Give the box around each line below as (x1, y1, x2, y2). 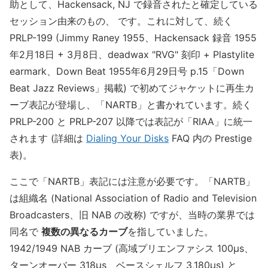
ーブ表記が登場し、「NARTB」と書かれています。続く (10, 99, 252, 111)
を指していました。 (127, 226, 214, 238)
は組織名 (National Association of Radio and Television (10, 192, 257, 205)
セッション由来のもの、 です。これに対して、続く (10, 15, 233, 28)
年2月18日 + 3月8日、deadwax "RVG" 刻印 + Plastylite (10, 48, 254, 61)
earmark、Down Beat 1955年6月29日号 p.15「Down (10, 65, 244, 78)
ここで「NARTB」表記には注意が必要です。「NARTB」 (10, 175, 255, 188)
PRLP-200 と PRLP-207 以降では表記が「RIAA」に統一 (10, 115, 252, 128)
